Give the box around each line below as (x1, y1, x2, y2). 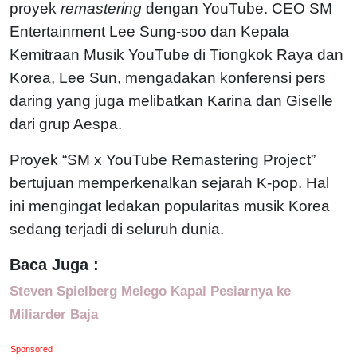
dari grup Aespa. (10, 115, 122, 132)
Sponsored (10, 343, 53, 354)
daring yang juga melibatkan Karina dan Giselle (10, 92, 333, 109)
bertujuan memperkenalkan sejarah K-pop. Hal (10, 174, 329, 191)
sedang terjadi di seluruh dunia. (10, 220, 228, 237)
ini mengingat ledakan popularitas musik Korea (10, 197, 330, 214)
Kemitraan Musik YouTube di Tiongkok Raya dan (10, 45, 343, 63)
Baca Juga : (10, 255, 99, 273)
